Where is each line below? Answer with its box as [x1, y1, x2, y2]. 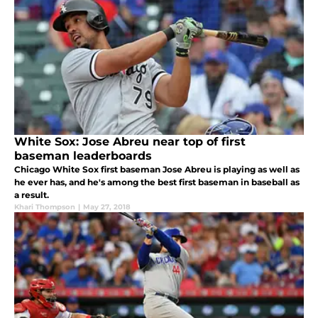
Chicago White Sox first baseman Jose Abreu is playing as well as [14, 164, 300, 175]
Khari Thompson [14, 202, 75, 212]
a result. [14, 190, 49, 201]
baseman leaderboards [14, 149, 152, 163]
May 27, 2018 [83, 202, 131, 212]
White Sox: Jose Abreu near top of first [14, 135, 246, 149]
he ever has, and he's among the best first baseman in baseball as [14, 177, 300, 188]
